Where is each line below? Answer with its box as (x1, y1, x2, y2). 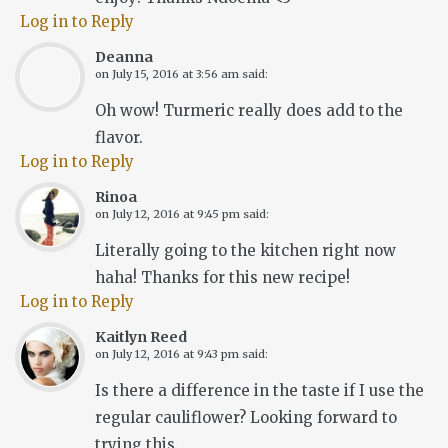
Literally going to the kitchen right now (95, 241, 396, 261)
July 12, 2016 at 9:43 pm (112, 347, 239, 362)
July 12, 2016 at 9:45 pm (112, 207, 240, 222)
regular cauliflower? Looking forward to (95, 408, 397, 428)
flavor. (95, 128, 143, 148)
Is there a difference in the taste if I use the (95, 381, 424, 401)
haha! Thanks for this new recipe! (95, 268, 350, 288)
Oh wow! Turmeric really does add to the (95, 101, 403, 121)
